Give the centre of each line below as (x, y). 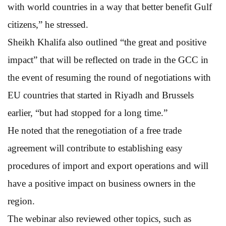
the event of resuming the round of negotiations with (109, 77)
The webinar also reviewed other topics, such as (99, 218)
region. (21, 201)
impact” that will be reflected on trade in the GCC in (108, 60)
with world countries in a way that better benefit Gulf (110, 7)
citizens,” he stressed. (48, 24)
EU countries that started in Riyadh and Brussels (101, 95)
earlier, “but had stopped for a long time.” (88, 112)
